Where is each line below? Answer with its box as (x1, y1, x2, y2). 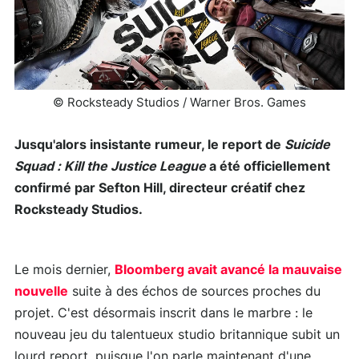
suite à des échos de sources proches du (68, 285, 321, 299)
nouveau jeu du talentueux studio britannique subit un (14, 329, 340, 342)
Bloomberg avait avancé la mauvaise (115, 264, 342, 277)
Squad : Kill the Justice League (14, 160, 206, 174)
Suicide (284, 139, 330, 152)
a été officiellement (206, 160, 330, 174)
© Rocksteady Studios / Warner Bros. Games (53, 97, 306, 110)
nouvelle (14, 285, 68, 299)
